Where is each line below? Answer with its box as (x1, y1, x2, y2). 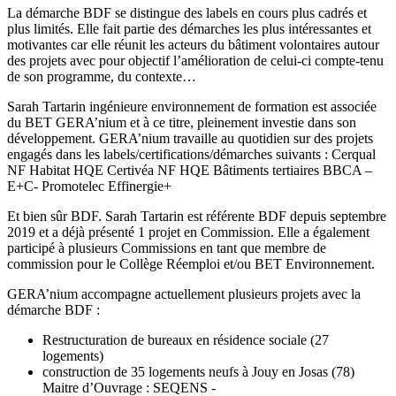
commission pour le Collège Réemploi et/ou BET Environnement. (7, 256, 375, 272)
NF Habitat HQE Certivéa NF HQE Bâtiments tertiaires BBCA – (7, 163, 372, 179)
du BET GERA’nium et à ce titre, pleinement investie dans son (7, 115, 356, 131)
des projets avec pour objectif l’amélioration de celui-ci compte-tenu (7, 53, 384, 69)
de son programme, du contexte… (7, 69, 196, 85)
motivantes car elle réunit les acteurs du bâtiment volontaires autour (7, 37, 379, 53)
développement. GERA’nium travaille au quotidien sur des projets (7, 131, 373, 147)
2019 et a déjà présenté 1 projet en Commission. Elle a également (7, 225, 369, 240)
